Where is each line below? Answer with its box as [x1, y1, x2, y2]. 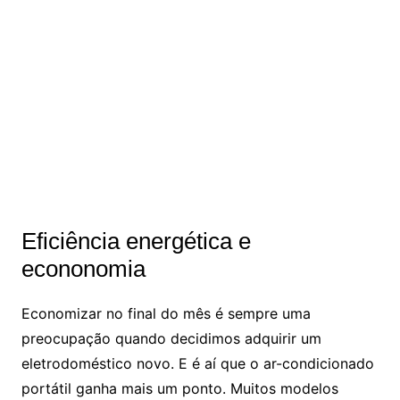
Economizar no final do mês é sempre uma [21, 304, 311, 323]
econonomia [21, 255, 146, 283]
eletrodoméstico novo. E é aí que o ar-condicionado [21, 354, 374, 373]
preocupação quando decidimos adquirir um [21, 329, 321, 348]
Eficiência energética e [21, 228, 251, 255]
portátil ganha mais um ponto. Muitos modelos [21, 379, 338, 398]
